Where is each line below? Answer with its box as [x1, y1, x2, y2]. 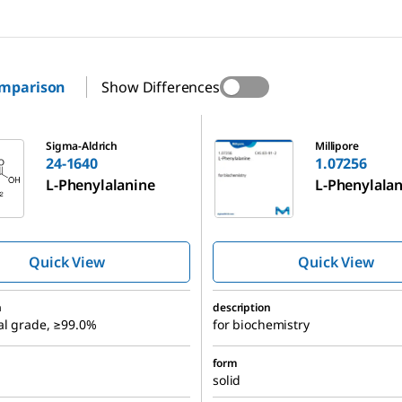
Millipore [315, 137, 359, 153]
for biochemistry [213, 315, 310, 333]
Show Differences [101, 76, 220, 97]
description [213, 299, 271, 315]
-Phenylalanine [53, 174, 155, 195]
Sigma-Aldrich [46, 137, 118, 153]
